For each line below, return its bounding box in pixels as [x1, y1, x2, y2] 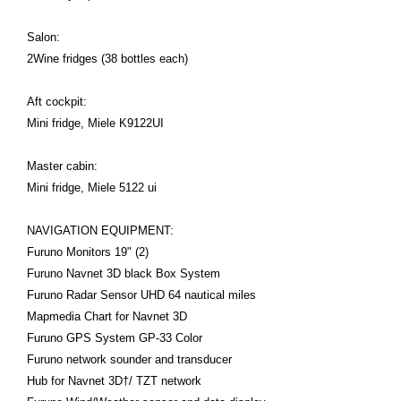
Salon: [27, 30, 60, 44]
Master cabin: [27, 159, 98, 173]
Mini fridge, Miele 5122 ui [27, 181, 157, 194]
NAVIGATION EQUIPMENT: [27, 224, 174, 237]
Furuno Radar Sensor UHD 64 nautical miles [27, 288, 256, 302]
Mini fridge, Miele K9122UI [27, 116, 164, 130]
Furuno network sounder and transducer [27, 353, 232, 366]
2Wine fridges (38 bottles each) [27, 52, 188, 65]
